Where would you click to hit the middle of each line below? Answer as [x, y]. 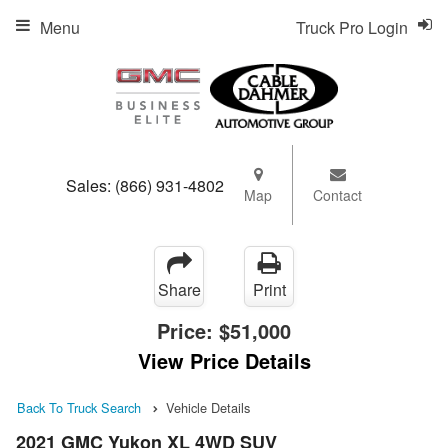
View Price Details [224, 360]
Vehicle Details [208, 407]
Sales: [90, 185]
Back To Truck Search [79, 407]
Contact [337, 195]
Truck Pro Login [352, 27]
